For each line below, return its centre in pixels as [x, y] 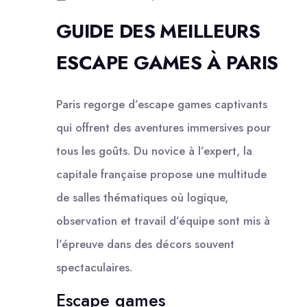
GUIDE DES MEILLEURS [158, 31]
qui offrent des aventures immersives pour [163, 127]
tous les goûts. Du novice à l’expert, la [154, 150]
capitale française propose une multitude [161, 174]
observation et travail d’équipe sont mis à [163, 220]
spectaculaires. [94, 267]
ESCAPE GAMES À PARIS [167, 62]
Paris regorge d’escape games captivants [162, 104]
